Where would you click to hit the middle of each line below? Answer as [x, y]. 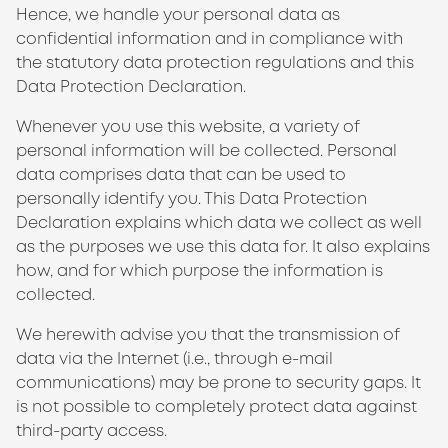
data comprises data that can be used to [181, 174]
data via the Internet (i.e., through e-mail [174, 358]
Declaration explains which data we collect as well [219, 222]
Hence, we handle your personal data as [178, 14]
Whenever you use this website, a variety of [188, 126]
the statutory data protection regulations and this [215, 62]
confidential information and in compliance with [209, 38]
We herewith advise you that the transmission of [208, 334]
